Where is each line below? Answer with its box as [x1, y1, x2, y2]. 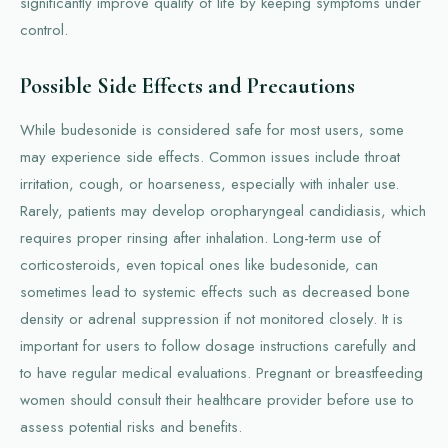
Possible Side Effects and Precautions [20, 72, 355, 99]
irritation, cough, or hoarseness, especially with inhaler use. [20, 172, 399, 195]
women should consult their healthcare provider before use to [20, 388, 414, 411]
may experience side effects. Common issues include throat [20, 145, 400, 168]
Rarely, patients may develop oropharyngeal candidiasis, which [20, 199, 426, 222]
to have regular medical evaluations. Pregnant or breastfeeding [20, 361, 423, 384]
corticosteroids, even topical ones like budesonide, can [20, 253, 378, 276]
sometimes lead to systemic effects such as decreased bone [20, 280, 410, 303]
